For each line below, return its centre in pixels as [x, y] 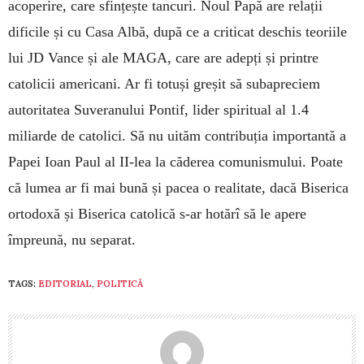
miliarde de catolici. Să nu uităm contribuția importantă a [177, 135]
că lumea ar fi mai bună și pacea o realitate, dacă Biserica [178, 187]
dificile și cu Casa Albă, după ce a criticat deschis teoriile [178, 31]
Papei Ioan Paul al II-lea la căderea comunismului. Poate [175, 161]
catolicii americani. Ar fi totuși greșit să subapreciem [164, 83]
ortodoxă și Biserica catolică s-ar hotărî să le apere [157, 213]
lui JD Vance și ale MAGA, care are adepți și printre [163, 57]
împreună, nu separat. [72, 239]
